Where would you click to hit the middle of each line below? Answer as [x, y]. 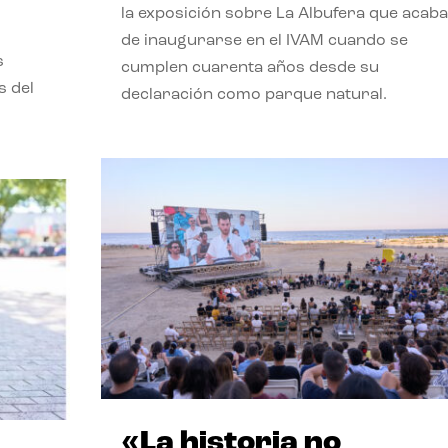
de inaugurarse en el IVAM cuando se [264, 40]
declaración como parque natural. [253, 94]
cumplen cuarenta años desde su [249, 67]
